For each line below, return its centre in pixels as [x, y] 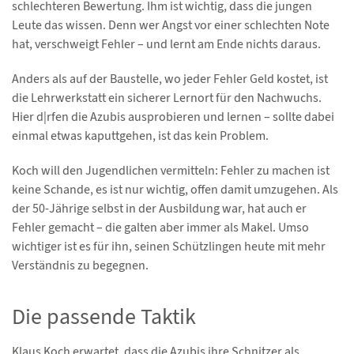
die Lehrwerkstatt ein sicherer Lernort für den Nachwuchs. [167, 98]
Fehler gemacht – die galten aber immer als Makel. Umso [160, 228]
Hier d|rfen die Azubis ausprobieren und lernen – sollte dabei [173, 117]
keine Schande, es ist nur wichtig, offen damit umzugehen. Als [175, 190]
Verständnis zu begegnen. [80, 265]
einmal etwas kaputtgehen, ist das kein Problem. [140, 136]
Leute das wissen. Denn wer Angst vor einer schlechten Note [171, 25]
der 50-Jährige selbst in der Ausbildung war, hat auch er [159, 209]
